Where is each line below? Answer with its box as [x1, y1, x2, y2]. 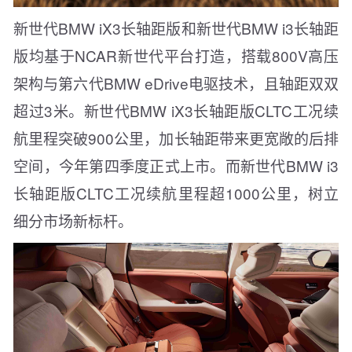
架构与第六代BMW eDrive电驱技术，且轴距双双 [13, 72, 339, 94]
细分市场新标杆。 [13, 210, 133, 232]
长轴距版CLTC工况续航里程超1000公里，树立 [13, 182, 339, 204]
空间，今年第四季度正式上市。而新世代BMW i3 [13, 155, 339, 177]
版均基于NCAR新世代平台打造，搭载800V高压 [13, 45, 339, 67]
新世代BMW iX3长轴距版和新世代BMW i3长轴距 [13, 17, 339, 39]
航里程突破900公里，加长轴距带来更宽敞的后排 [13, 127, 339, 149]
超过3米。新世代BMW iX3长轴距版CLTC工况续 [13, 100, 339, 122]
